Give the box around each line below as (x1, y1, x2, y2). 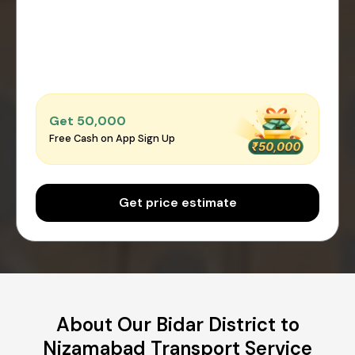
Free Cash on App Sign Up (49, 132, 175, 146)
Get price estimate (118, 193, 237, 211)
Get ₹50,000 (49, 113, 126, 130)
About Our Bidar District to (55, 311, 300, 337)
